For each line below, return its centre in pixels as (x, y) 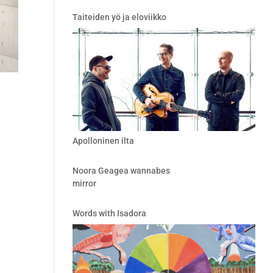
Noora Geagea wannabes (122, 171)
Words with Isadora (110, 213)
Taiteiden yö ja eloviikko (120, 17)
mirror (85, 183)
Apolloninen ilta (104, 141)
